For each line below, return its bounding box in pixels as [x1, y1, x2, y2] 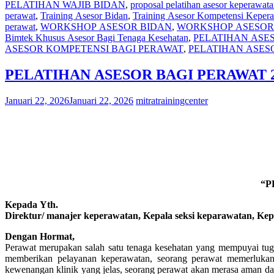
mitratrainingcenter [136, 95, 208, 106]
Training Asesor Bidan [40, 10, 128, 21]
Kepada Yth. [5, 199, 58, 210]
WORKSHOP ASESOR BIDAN [40, 21, 172, 32]
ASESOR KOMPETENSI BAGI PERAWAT [5, 43, 183, 54]
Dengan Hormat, [5, 231, 75, 242]
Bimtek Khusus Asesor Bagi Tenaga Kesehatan [5, 32, 188, 43]
